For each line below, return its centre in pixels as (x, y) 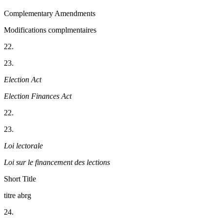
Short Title (20, 179)
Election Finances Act (38, 96)
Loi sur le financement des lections (57, 163)
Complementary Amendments (50, 14)
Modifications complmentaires (50, 30)
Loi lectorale (23, 146)
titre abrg (18, 196)
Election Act (23, 80)
